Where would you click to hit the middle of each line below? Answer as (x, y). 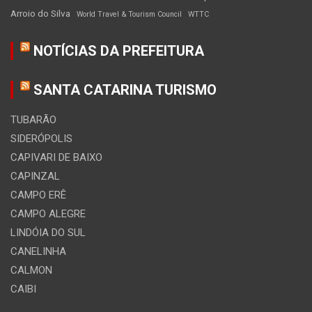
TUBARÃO (33, 120)
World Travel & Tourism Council (129, 15)
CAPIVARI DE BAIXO (56, 158)
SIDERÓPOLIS (41, 139)
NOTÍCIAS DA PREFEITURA (119, 51)
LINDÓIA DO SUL (48, 233)
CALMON (31, 271)
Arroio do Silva (40, 14)
